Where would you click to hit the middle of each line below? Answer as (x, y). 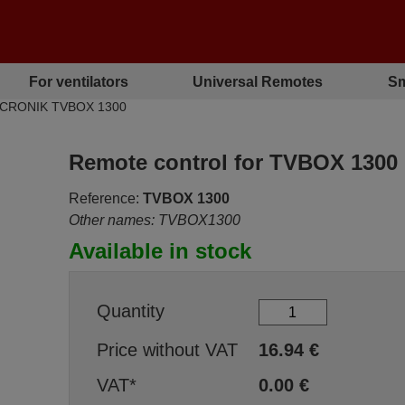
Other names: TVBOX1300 (154, 220)
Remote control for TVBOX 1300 (233, 162)
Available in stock (160, 251)
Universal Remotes (258, 81)
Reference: (104, 198)
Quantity (130, 311)
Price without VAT (167, 350)
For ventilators (79, 81)
